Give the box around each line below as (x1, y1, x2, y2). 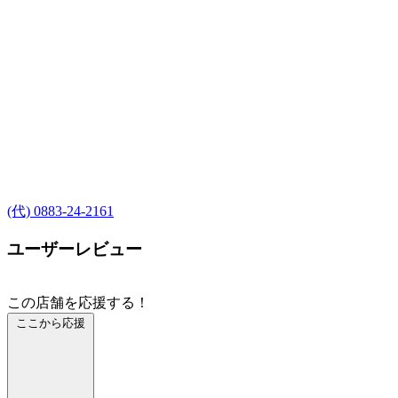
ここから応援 (16, 315, 85, 330)
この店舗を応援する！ (7, 294, 149, 310)
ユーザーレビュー (7, 239, 142, 259)
